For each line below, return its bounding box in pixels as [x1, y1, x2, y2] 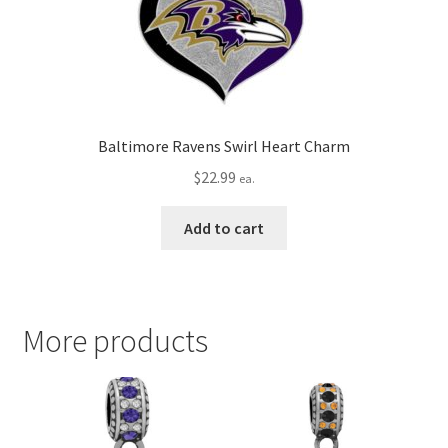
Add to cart [184, 217, 264, 238]
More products [22, 321, 208, 361]
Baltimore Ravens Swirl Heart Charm [98, 136, 350, 157]
